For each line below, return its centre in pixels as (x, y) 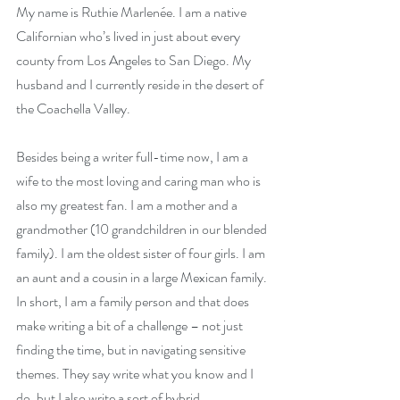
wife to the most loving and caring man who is (140, 181)
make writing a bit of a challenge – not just (131, 325)
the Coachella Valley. (73, 108)
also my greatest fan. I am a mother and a (128, 205)
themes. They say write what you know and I (136, 374)
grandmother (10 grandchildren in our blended (143, 229)
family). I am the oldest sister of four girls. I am (142, 253)
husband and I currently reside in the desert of (141, 84)
